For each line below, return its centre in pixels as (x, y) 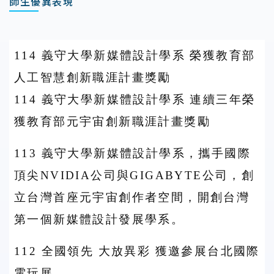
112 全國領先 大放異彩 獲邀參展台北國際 (137, 251)
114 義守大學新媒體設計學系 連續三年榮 (135, 99)
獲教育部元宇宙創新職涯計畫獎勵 (112, 121)
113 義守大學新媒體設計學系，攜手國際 (132, 153)
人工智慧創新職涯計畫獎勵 (93, 77)
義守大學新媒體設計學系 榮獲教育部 (148, 55)
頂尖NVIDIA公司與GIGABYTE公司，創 (135, 175)
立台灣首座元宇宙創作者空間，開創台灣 (132, 197)
